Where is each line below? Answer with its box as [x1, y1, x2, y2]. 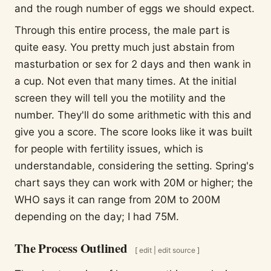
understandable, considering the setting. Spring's [15, 160, 254, 172]
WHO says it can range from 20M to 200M [15, 194, 220, 206]
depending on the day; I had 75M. [15, 211, 179, 223]
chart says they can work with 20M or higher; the [15, 177, 253, 189]
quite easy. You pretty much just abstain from [15, 41, 235, 54]
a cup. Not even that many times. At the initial [15, 75, 237, 88]
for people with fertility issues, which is [15, 143, 203, 155]
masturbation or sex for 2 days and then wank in [15, 58, 251, 71]
